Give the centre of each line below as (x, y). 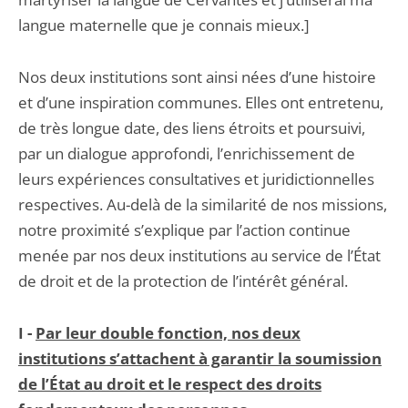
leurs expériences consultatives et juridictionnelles (196, 179)
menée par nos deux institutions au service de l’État (199, 255)
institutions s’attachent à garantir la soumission (200, 358)
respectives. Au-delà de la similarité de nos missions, (203, 204)
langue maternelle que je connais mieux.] (164, 25)
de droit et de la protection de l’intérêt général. (183, 281)
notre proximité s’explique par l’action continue (184, 230)
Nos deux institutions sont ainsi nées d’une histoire (197, 77)
